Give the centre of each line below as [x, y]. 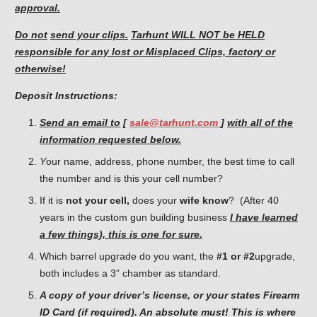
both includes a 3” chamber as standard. [130, 273]
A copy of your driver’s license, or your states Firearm [169, 295]
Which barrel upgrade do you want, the [128, 257]
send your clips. [89, 35]
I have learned [264, 218]
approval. [38, 8]
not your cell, [98, 201]
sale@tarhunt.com [175, 123]
